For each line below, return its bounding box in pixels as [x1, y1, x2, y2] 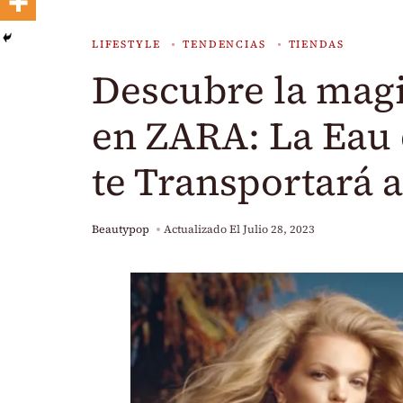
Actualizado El [164, 221, 243, 237]
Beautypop [92, 221, 149, 237]
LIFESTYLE [92, 37, 161, 51]
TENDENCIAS [183, 37, 266, 51]
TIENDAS [288, 37, 345, 51]
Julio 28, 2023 [243, 221, 315, 237]
